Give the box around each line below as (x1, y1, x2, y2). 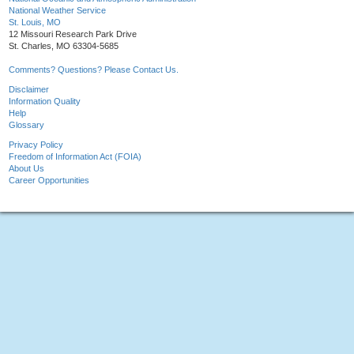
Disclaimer (9, 85, 49, 95)
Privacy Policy (9, 140, 63, 150)
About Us (9, 164, 44, 174)
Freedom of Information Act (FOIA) (9, 152, 141, 162)
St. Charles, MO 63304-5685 (9, 41, 119, 51)
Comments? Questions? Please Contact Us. (9, 65, 179, 75)
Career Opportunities (9, 175, 89, 186)
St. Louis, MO (9, 17, 61, 28)
